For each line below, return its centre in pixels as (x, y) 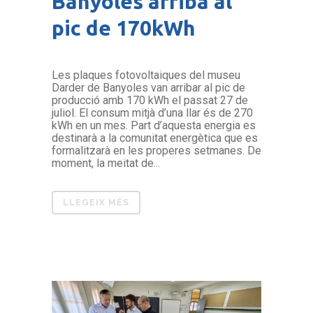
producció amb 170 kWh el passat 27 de (150, 101)
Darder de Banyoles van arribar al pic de (148, 88)
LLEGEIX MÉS (96, 203)
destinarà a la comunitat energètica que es (155, 138)
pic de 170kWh (124, 28)
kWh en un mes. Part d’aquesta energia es (154, 126)
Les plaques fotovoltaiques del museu (146, 75)
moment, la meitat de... (106, 163)
